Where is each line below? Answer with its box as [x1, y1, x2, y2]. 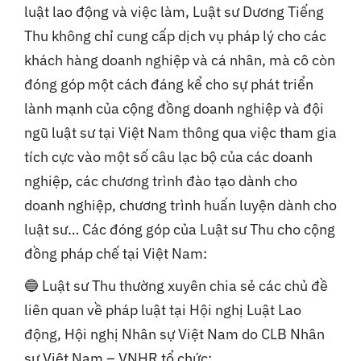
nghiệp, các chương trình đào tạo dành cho [24, 172, 297, 191]
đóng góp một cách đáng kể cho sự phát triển [24, 75, 313, 94]
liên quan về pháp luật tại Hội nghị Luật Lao [24, 301, 301, 320]
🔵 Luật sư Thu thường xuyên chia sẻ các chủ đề [24, 276, 328, 296]
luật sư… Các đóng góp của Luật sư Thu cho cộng [24, 220, 335, 239]
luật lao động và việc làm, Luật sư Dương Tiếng [24, 2, 324, 22]
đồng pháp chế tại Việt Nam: [24, 244, 207, 263]
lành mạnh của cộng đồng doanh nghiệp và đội [24, 99, 324, 118]
